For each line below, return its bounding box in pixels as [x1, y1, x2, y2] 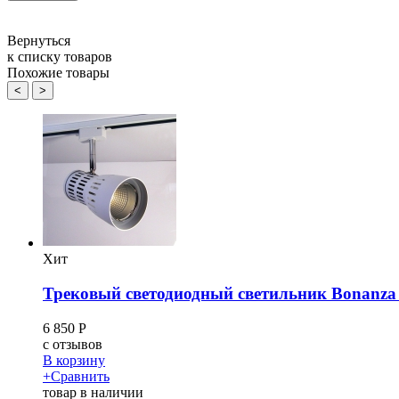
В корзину [43, 352, 105, 368]
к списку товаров [7, 49, 112, 65]
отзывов [49, 336, 102, 352]
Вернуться [7, 33, 70, 49]
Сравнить [51, 368, 110, 384]
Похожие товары [7, 65, 110, 81]
